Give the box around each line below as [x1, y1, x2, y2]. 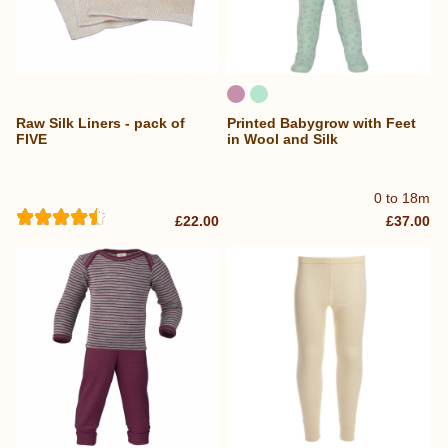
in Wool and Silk [227, 130, 339, 147]
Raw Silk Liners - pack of [16, 114, 185, 131]
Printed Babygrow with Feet [227, 114, 417, 131]
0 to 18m [374, 190, 431, 207]
